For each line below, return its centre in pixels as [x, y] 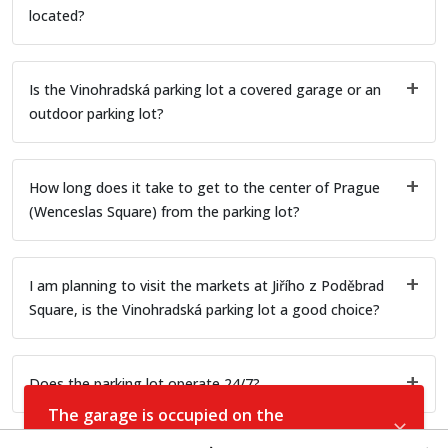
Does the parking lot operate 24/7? [144, 383]
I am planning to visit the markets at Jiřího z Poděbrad [206, 285]
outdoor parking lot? [96, 113]
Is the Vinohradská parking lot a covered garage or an [205, 89]
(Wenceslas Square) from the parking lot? [164, 211]
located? [57, 15]
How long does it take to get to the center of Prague [204, 187]
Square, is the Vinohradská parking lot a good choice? [204, 309]
